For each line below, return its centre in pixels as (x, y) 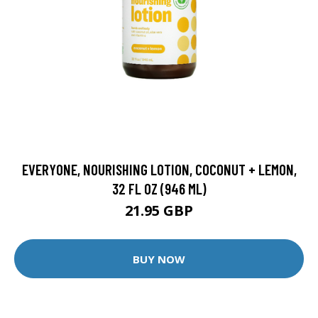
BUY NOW (159, 259)
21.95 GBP (159, 211)
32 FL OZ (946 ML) (159, 189)
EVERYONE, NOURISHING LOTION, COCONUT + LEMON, (159, 170)
